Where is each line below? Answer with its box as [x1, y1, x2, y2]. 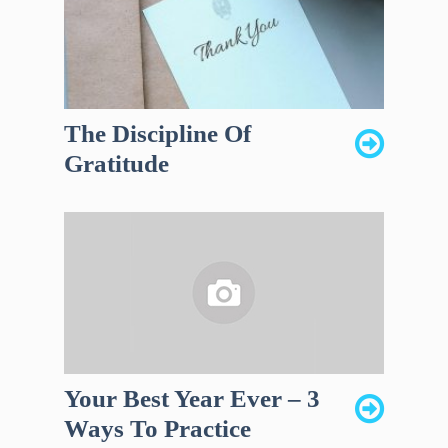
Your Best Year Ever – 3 [64, 385, 320, 413]
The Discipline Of [64, 120, 251, 148]
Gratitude [64, 150, 169, 178]
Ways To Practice [64, 415, 251, 443]
